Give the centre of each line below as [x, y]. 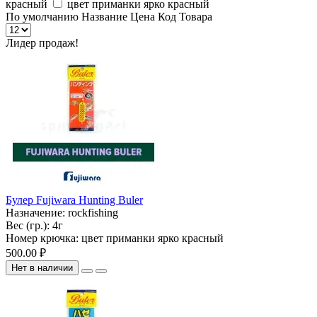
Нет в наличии [42, 267]
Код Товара [185, 16]
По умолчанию [42, 16]
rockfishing [93, 212]
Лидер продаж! [42, 42]
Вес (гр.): [29, 225]
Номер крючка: [44, 238]
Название [106, 16]
